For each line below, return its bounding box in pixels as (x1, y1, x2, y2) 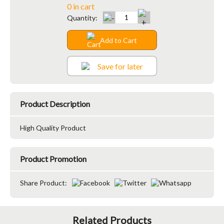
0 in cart (67, 1, 94, 11)
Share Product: (20, 178, 67, 187)
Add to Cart (100, 35, 137, 44)
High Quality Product (20, 123, 86, 132)
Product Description (20, 99, 90, 108)
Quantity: (67, 13, 97, 22)
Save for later (97, 61, 143, 71)
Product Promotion (20, 154, 86, 163)
